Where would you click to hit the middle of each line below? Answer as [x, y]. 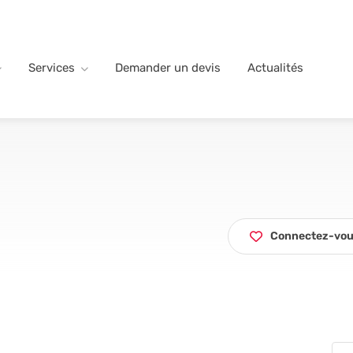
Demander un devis [168, 67]
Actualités [275, 67]
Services [52, 67]
